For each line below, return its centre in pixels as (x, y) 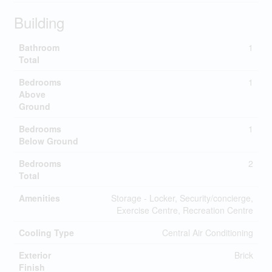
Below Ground (48, 141)
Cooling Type (46, 233)
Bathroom (39, 47)
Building (39, 22)
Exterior (35, 255)
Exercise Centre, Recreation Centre (185, 210)
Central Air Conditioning (207, 233)
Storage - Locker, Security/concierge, (182, 198)
